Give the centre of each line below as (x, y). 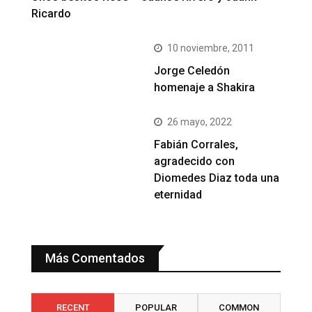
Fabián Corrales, (196, 145)
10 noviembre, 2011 (211, 48)
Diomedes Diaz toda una (217, 178)
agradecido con (195, 162)
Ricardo (51, 14)
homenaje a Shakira (205, 88)
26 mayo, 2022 (200, 122)
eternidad (178, 195)
